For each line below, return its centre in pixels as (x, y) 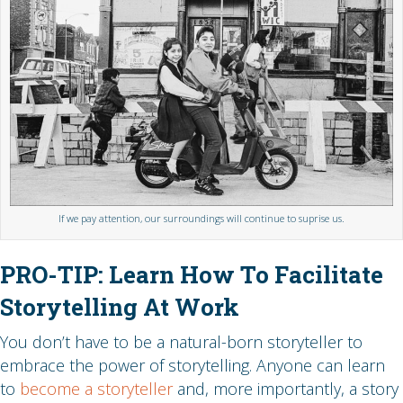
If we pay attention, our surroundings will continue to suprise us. (201, 219)
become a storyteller (96, 389)
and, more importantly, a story (286, 389)
